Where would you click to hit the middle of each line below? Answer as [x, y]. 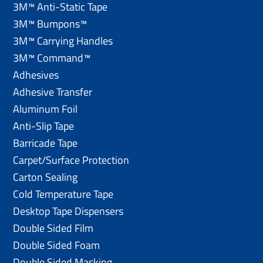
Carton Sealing [45, 177]
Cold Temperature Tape [63, 194]
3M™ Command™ [52, 58]
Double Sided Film [53, 228]
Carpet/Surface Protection [71, 160]
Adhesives [36, 75]
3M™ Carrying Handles [63, 41]
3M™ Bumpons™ [50, 23]
